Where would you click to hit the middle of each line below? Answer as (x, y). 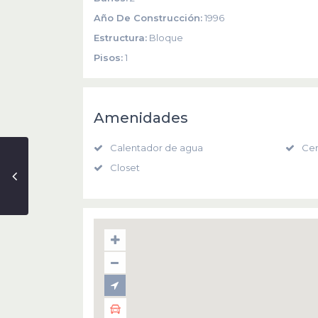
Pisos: (108, 57)
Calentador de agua (157, 148)
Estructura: (120, 38)
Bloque (165, 38)
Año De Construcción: (148, 18)
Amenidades (141, 118)
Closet (125, 168)
